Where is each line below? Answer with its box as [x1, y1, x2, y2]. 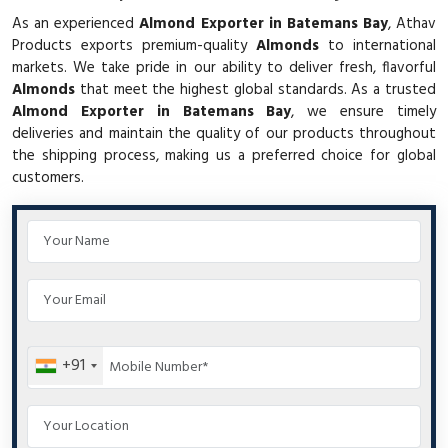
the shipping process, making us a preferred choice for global [12, 143, 436, 168]
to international [319, 33, 436, 58]
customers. [12, 165, 84, 190]
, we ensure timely [291, 99, 437, 124]
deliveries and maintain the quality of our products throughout [12, 121, 436, 146]
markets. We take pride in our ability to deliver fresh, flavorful [12, 55, 436, 80]
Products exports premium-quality [12, 33, 256, 58]
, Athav [387, 11, 436, 36]
